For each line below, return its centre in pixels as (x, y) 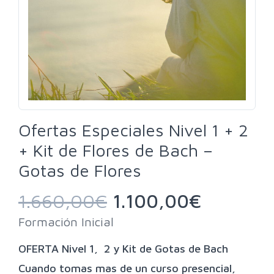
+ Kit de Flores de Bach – (116, 150)
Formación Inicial (66, 221)
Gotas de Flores (80, 170)
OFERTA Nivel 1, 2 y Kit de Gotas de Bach (123, 248)
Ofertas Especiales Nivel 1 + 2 (133, 130)
